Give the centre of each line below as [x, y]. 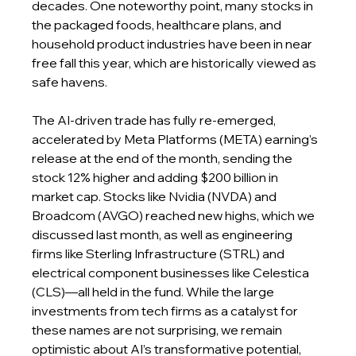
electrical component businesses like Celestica [172, 273]
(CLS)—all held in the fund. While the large [155, 292]
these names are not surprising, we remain [159, 330]
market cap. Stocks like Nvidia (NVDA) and [156, 196]
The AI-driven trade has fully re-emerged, [155, 120]
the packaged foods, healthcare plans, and [158, 25]
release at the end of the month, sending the [164, 158]
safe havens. [70, 82]
